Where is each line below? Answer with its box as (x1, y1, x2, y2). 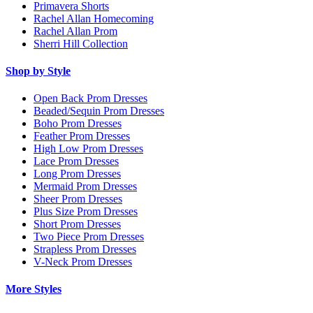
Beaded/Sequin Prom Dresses (34, 105, 164, 117)
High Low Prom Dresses (34, 143, 143, 155)
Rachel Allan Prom (34, 24, 117, 37)
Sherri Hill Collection (34, 37, 128, 50)
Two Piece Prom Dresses (34, 231, 144, 243)
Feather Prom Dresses (34, 130, 130, 143)
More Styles (6, 283, 61, 296)
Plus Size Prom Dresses (34, 205, 138, 218)
